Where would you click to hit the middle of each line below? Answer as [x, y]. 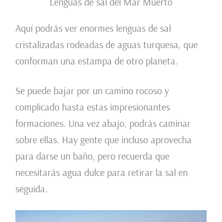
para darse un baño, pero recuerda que [92, 156]
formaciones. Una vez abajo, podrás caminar [103, 123]
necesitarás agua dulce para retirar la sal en [101, 172]
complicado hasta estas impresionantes [92, 107]
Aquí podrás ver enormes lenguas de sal [93, 28]
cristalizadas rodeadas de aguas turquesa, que [106, 44]
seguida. [31, 188]
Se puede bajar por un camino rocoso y [92, 90]
